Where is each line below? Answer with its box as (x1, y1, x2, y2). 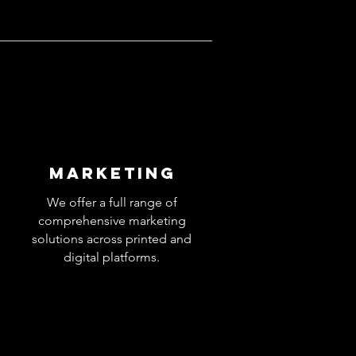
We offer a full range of (46, 194, 177, 210)
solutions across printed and (32, 230, 192, 246)
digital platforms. (64, 249, 160, 265)
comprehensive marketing (37, 212, 186, 228)
